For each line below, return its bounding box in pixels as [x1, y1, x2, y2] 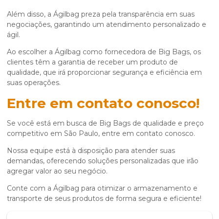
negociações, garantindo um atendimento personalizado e [7, 20, 206, 29]
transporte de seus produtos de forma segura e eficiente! [7, 194, 201, 203]
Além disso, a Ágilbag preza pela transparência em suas [7, 10, 195, 19]
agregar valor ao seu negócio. [7, 167, 108, 176]
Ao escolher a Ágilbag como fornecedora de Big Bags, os [7, 47, 201, 57]
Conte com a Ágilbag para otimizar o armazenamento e [7, 184, 197, 193]
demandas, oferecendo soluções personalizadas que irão [7, 156, 198, 166]
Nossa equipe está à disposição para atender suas [7, 146, 175, 155]
